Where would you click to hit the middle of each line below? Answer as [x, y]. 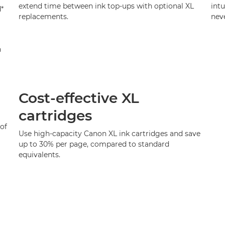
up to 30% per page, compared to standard [94, 144]
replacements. [43, 17]
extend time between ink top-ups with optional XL [106, 6]
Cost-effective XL [79, 98]
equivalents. [39, 155]
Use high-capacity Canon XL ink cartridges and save [109, 134]
